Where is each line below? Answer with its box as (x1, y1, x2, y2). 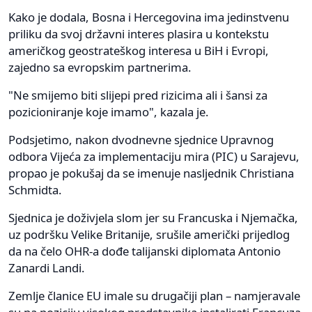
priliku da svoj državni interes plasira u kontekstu (8, 25, 269, 42)
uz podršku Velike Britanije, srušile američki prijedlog (8, 226, 290, 242)
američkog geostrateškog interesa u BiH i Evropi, (8, 42, 269, 58)
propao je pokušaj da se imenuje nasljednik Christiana (8, 164, 294, 181)
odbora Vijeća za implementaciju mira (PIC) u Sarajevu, (8, 148, 299, 164)
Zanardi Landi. (8, 259, 85, 276)
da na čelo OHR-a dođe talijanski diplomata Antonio (8, 242, 281, 259)
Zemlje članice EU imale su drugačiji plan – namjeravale (8, 287, 300, 304)
